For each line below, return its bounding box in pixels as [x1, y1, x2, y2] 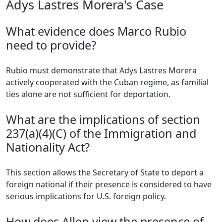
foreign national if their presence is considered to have [6, 179, 212, 190]
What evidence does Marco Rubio [6, 23, 186, 39]
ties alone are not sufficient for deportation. [6, 89, 170, 100]
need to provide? [6, 37, 96, 53]
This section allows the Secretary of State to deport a [6, 167, 204, 178]
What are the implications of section [6, 111, 200, 127]
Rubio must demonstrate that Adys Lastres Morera [6, 65, 197, 76]
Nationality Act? [6, 139, 90, 155]
